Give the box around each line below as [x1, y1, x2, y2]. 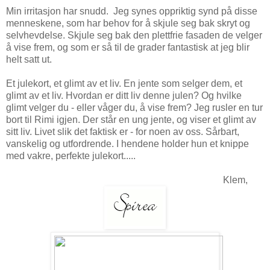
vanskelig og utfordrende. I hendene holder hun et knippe [6, 138, 249, 149]
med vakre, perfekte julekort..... [6, 150, 136, 161]
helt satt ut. [6, 54, 52, 64]
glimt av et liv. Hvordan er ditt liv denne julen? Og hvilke [6, 90, 242, 101]
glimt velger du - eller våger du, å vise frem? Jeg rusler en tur [6, 102, 263, 113]
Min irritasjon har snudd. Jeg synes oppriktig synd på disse [6, 5, 257, 16]
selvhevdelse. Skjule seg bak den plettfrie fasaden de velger [6, 30, 262, 40]
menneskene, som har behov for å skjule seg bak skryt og [6, 17, 250, 28]
